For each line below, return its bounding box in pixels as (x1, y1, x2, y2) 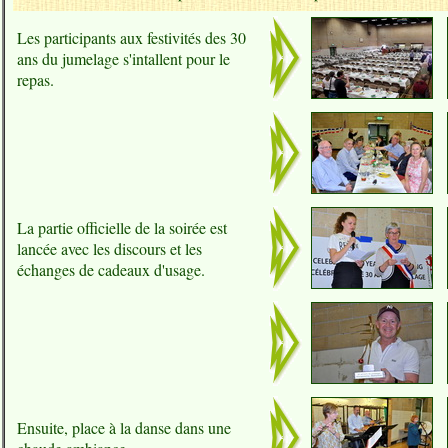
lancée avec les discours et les (17, 238, 202, 259)
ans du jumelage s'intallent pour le (17, 48, 230, 69)
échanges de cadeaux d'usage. (17, 259, 205, 280)
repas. (17, 69, 54, 90)
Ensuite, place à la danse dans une (17, 417, 231, 438)
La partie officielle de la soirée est (17, 217, 227, 238)
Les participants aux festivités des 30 (17, 27, 246, 48)
